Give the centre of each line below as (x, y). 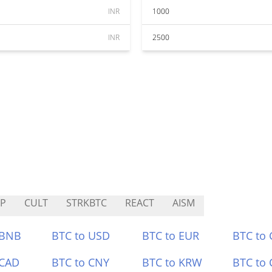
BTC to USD (81, 236)
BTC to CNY (81, 262)
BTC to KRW (172, 262)
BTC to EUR (171, 236)
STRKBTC (87, 203)
